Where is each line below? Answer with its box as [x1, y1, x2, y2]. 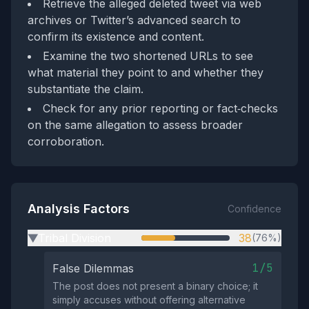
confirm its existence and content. [28, 30, 204, 43]
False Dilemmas [52, 261, 134, 275]
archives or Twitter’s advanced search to [28, 13, 241, 27]
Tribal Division [38, 231, 111, 245]
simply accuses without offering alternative [52, 294, 246, 306]
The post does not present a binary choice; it [52, 280, 258, 292]
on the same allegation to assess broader [28, 118, 243, 132]
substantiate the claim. [28, 82, 143, 96]
